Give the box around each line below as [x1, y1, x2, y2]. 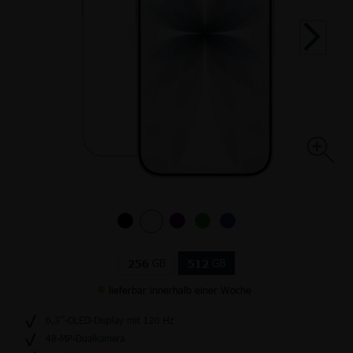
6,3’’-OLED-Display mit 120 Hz [46, 313, 173, 326]
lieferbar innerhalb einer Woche [109, 283, 251, 296]
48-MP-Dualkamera [46, 331, 124, 344]
